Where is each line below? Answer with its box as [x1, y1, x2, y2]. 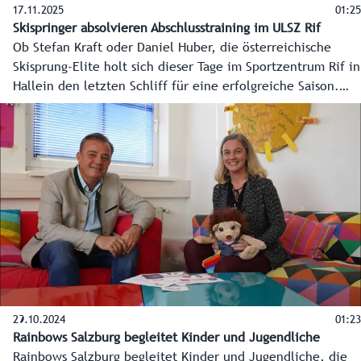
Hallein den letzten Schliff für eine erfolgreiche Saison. [13, 81, 339, 93]
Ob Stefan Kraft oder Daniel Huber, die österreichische [13, 42, 331, 54]
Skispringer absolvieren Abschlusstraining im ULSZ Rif [13, 23, 321, 35]
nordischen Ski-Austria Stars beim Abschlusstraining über [13, 119, 340, 131]
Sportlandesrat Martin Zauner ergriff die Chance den [13, 100, 317, 112]
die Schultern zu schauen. [13, 139, 164, 151]
